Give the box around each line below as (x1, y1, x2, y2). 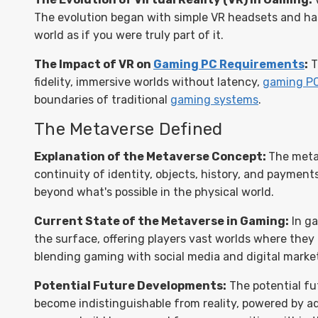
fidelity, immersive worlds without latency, (34, 75, 263, 89)
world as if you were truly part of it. (34, 28, 224, 42)
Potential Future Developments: (34, 279, 226, 292)
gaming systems (170, 93, 258, 106)
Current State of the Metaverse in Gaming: (34, 214, 289, 228)
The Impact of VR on (34, 57, 153, 71)
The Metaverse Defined (34, 119, 223, 139)
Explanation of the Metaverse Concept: (34, 150, 268, 163)
